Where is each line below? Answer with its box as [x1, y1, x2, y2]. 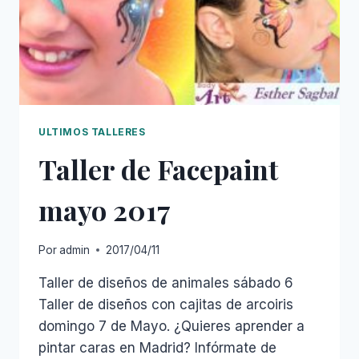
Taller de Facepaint [38, 150, 278, 188]
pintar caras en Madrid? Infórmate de [38, 340, 276, 357]
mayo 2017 [38, 191, 171, 228]
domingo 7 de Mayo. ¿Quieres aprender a [38, 318, 305, 335]
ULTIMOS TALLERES [38, 125, 146, 138]
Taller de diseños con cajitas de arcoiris [38, 296, 293, 313]
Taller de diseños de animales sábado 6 [38, 275, 293, 292]
